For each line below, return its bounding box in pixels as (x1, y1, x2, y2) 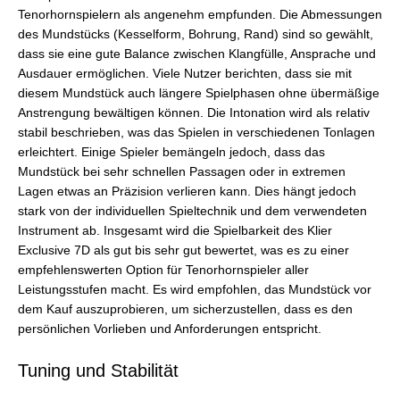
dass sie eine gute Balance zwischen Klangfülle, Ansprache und (18, 47, 376, 62)
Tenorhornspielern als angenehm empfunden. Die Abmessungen (18, 8, 382, 22)
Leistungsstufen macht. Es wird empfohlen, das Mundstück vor (18, 283, 371, 297)
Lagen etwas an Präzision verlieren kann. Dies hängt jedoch (18, 185, 356, 199)
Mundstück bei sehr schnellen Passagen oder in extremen (18, 165, 346, 179)
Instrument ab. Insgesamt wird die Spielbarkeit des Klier (18, 224, 332, 238)
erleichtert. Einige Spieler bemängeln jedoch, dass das (18, 146, 325, 160)
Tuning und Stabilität (18, 361, 179, 381)
